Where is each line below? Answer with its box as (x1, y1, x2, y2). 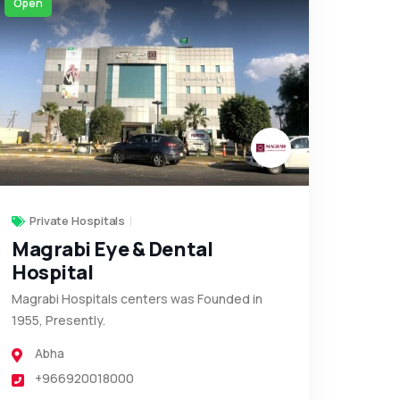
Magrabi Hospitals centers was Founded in (11, 289, 262, 307)
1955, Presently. (11, 311, 105, 329)
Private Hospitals (29, 212, 126, 229)
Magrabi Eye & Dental (11, 235, 213, 262)
